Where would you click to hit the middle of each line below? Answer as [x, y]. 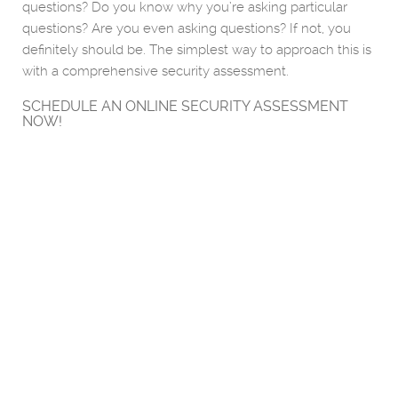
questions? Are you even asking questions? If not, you [187, 28]
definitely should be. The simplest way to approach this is [197, 50]
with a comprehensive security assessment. [155, 71]
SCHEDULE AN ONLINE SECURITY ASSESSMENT [185, 106]
